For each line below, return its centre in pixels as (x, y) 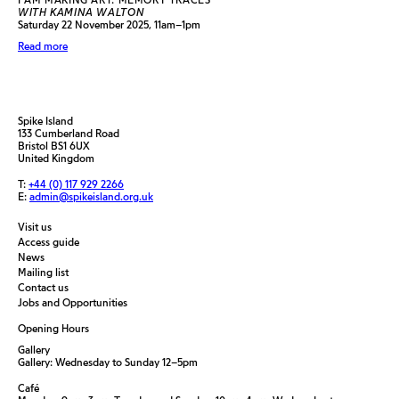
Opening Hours (53, 328)
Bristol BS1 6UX (54, 146)
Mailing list (43, 272)
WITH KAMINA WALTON (81, 12)
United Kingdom (56, 158)
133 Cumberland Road (69, 133)
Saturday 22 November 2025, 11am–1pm (109, 24)
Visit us (35, 227)
